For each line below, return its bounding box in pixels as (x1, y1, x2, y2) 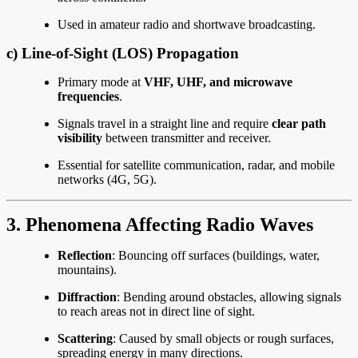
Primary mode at (58, 75, 144, 89)
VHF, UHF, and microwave (144, 75, 292, 89)
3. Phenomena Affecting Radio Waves (6, 214, 313, 236)
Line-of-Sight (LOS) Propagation (22, 45, 239, 62)
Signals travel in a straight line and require (58, 117, 272, 131)
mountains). (58, 263, 117, 277)
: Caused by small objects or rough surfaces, (113, 332, 334, 346)
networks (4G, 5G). (58, 173, 157, 187)
